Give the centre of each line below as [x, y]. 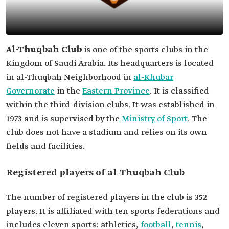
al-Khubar [153, 77]
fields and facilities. [45, 146]
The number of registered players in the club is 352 [107, 198]
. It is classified [179, 91]
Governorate [30, 91]
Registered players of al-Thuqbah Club [95, 173]
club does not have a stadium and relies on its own [107, 133]
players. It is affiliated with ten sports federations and [113, 211]
